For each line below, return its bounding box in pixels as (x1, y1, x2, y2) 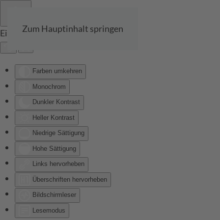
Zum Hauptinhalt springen (22, 23, 123, 34)
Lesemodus (32, 206, 65, 214)
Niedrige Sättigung (32, 129, 84, 137)
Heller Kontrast (32, 113, 75, 121)
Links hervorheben (32, 160, 84, 168)
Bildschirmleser (32, 191, 76, 199)
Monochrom (32, 82, 66, 90)
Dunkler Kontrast (32, 98, 80, 106)
